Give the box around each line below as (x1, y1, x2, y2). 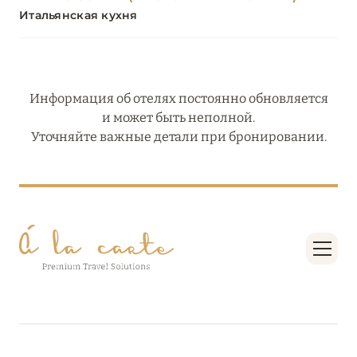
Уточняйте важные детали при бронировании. (30, 129, 327, 145)
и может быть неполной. (102, 110, 255, 126)
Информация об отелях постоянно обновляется (29, 91, 328, 107)
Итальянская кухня (19, 8, 138, 23)
